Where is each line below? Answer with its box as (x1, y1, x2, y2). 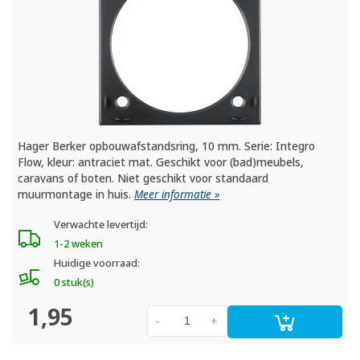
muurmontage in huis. (18, 186, 135, 202)
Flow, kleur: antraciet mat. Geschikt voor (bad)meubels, (18, 154, 305, 170)
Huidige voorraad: (53, 256, 140, 270)
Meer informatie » (134, 186, 220, 202)
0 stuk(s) (53, 275, 94, 289)
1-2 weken (53, 236, 103, 251)
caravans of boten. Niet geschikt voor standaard (18, 170, 269, 186)
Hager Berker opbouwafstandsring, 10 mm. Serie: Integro (18, 138, 316, 153)
